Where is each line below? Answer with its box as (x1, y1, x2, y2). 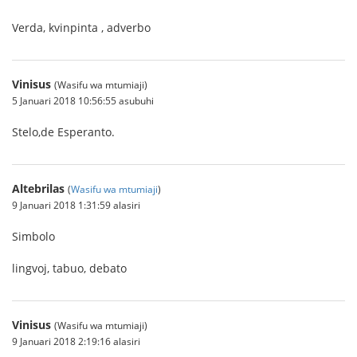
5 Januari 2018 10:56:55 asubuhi (12, 94, 154, 107)
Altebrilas (12, 181, 65, 196)
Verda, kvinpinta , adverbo (12, 20, 151, 35)
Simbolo (12, 229, 55, 244)
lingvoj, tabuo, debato (12, 261, 127, 276)
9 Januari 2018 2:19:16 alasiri (12, 335, 140, 347)
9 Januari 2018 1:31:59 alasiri (12, 198, 140, 211)
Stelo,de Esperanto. (12, 124, 115, 139)
